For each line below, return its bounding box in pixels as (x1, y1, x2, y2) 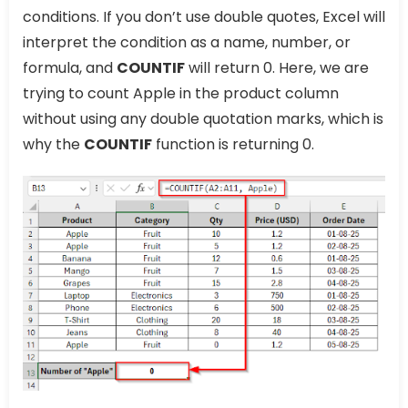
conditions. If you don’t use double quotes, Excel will (23, 6, 385, 28)
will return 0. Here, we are (185, 57, 369, 79)
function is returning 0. (152, 134, 314, 156)
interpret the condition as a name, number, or (23, 32, 351, 54)
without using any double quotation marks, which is (23, 108, 383, 130)
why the (23, 134, 84, 156)
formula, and (23, 57, 117, 79)
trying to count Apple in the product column (23, 83, 339, 105)
